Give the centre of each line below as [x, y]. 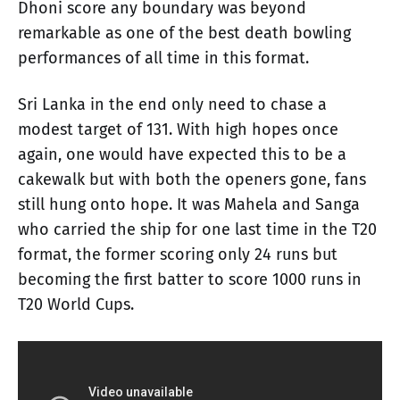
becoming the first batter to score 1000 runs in [190, 279]
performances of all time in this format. [163, 58]
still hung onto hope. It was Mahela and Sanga [189, 204]
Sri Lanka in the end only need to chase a [172, 104]
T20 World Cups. [76, 304]
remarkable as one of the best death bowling [184, 33]
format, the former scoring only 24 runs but [178, 254]
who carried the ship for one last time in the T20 [197, 229]
